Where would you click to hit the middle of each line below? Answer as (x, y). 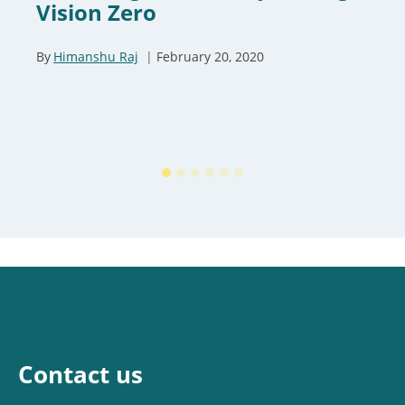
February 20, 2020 (211, 56)
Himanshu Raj (96, 56)
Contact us (80, 375)
